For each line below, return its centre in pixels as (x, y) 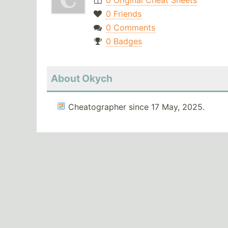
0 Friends (123, 14)
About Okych (82, 79)
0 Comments (130, 28)
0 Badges (124, 41)
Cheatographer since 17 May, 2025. (136, 107)
